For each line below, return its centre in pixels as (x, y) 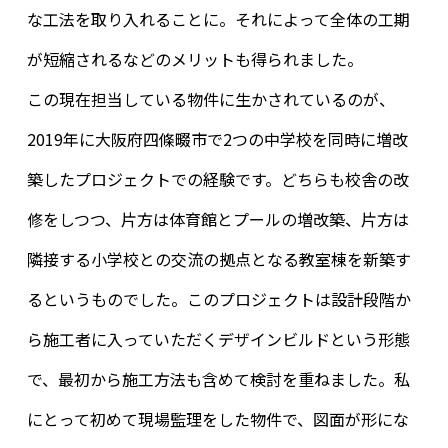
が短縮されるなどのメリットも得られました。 (194, 58)
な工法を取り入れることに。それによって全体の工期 (218, 18)
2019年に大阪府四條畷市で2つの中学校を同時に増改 (217, 138)
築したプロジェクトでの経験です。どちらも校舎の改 (217, 178)
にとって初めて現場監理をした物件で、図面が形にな (217, 418)
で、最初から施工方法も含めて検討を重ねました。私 (218, 378)
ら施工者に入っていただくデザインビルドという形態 (218, 338)
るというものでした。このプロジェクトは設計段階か (218, 298)
